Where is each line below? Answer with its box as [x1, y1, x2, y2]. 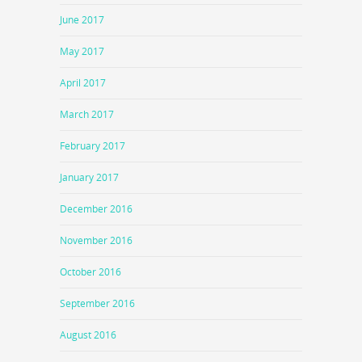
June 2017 [60, 12, 104, 27]
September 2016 [60, 296, 135, 310]
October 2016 [60, 264, 121, 279]
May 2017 [60, 44, 104, 58]
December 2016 [60, 201, 133, 216]
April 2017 [60, 75, 106, 90]
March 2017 [60, 107, 114, 121]
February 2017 [60, 138, 125, 153]
